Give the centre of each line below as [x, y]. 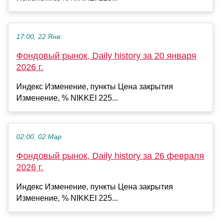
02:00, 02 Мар [39, 137]
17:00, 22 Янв [38, 37]
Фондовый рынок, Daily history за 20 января [106, 55]
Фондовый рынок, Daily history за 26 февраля [110, 156]
